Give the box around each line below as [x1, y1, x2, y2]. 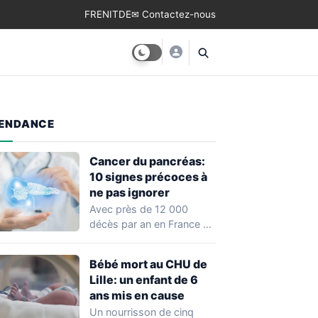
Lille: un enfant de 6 [89, 273, 198, 287]
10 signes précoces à [89, 170, 207, 184]
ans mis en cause [89, 288, 185, 302]
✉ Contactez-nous [131, 9, 216, 20]
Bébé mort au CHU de [89, 257, 207, 271]
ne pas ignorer [89, 185, 170, 199]
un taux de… [89, 233, 148, 245]
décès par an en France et [89, 218, 212, 230]
